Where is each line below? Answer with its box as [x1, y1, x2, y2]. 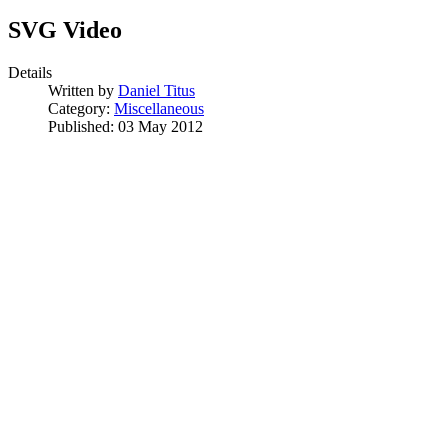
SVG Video [8, 17, 122, 44]
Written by [48, 82, 118, 100]
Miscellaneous [114, 100, 204, 118]
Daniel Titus [118, 82, 195, 100]
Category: [48, 100, 114, 118]
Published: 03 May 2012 [48, 118, 203, 136]
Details [8, 64, 52, 82]
